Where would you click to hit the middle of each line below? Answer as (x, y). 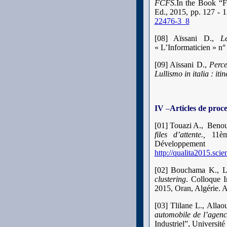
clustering (170, 179)
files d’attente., (183, 135)
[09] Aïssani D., (182, 65)
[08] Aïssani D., (187, 38)
